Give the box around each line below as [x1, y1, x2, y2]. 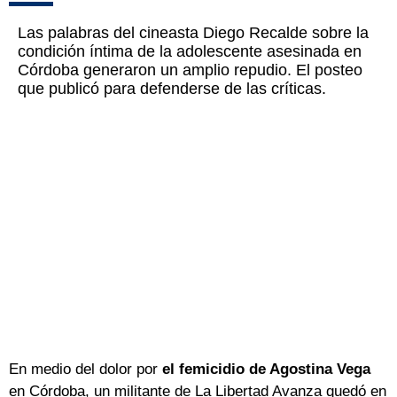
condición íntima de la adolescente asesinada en [18, 43, 362, 61]
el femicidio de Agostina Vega [162, 361, 370, 378]
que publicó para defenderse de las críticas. [18, 80, 326, 98]
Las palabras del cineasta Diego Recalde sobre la [18, 24, 369, 43]
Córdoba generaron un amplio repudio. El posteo [18, 61, 362, 80]
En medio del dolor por [9, 361, 162, 378]
